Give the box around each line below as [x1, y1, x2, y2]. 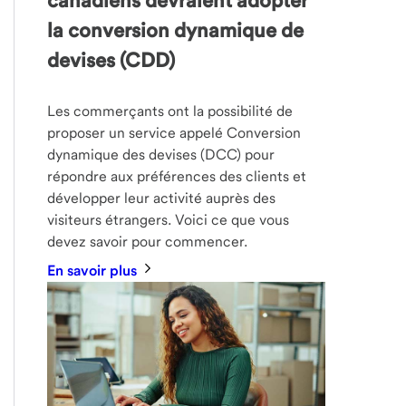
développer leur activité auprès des [47, 189, 276, 208]
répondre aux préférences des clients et [47, 168, 307, 186]
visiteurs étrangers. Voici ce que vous [47, 211, 290, 229]
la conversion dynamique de [47, 18, 304, 42]
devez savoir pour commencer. [47, 233, 248, 251]
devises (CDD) [47, 48, 176, 72]
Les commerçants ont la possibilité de [47, 102, 294, 121]
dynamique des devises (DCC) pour [47, 146, 275, 164]
